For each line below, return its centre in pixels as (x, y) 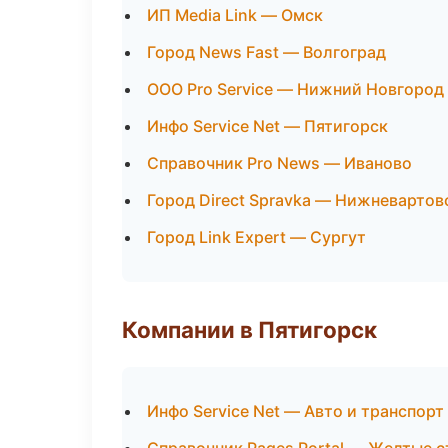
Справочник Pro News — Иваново (279, 163)
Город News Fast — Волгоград (266, 52)
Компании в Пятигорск (249, 329)
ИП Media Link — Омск (235, 15)
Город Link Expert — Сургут (256, 237)
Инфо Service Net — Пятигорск (267, 126)
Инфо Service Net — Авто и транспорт (295, 411)
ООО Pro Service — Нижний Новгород (295, 89)
